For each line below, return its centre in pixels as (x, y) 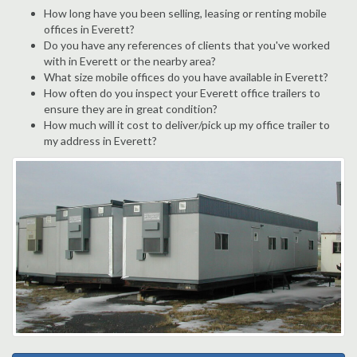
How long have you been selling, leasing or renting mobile (185, 13)
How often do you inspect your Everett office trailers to (182, 93)
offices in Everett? (89, 29)
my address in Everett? (100, 141)
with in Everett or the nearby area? (130, 61)
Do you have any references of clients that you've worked (187, 45)
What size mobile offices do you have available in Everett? (186, 77)
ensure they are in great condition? (131, 109)
